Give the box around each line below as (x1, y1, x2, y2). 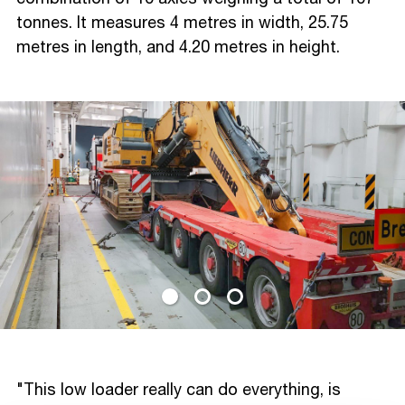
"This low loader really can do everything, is (16, 377, 341, 403)
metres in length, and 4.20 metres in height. (16, 34, 340, 61)
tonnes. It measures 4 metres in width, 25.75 (16, 10, 348, 36)
